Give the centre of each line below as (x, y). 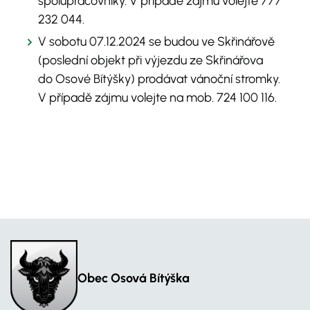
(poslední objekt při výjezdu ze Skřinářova (151, 61)
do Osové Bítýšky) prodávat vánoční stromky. (159, 79)
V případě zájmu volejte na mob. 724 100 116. (157, 98)
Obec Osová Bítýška (134, 278)
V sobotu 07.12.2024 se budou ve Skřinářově (156, 42)
